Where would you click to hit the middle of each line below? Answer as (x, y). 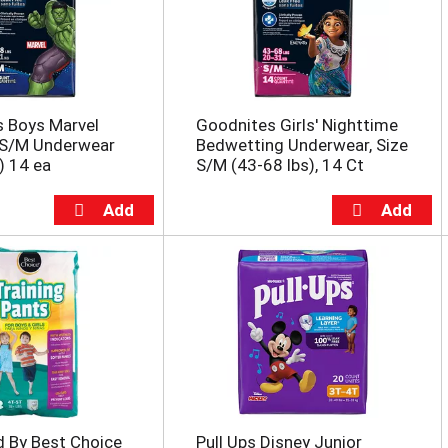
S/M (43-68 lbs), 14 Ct (279, 165)
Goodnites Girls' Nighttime (296, 125)
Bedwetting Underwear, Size (301, 145)
